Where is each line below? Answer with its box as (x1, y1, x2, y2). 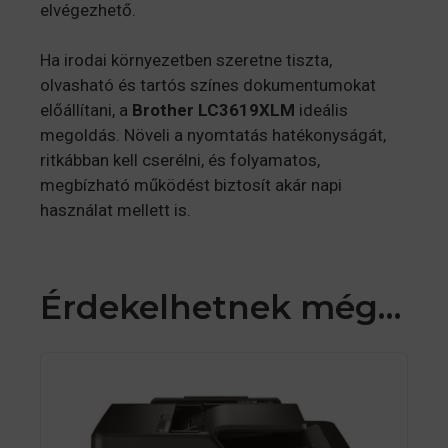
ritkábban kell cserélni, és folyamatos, (40, 150, 320, 171)
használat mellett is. (40, 200, 191, 221)
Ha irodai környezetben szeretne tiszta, (40, 50, 332, 71)
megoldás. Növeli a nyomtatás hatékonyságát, (40, 125, 386, 146)
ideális (295, 100, 348, 121)
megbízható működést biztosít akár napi (40, 175, 342, 196)
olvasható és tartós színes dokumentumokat (40, 75, 376, 96)
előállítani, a (40, 100, 132, 121)
